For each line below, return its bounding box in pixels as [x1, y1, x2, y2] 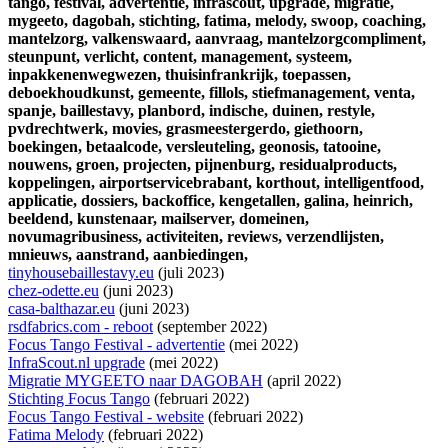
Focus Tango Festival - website [8, 408, 204, 426]
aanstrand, [76, 246, 149, 264]
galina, [304, 192, 349, 210]
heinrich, [353, 192, 413, 210]
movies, [112, 120, 162, 138]
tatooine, [323, 138, 381, 156]
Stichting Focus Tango [8, 390, 150, 408]
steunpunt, [8, 48, 80, 66]
